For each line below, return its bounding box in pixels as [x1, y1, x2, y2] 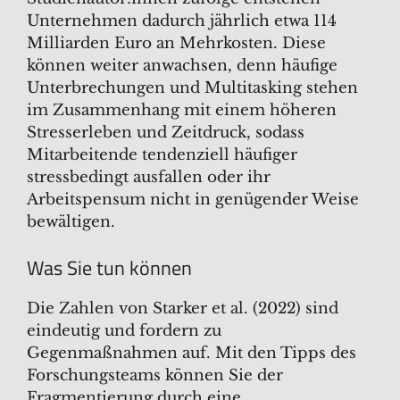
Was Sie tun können [27, 252, 192, 283]
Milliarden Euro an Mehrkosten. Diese [27, 34, 326, 54]
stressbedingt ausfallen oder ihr [27, 168, 271, 187]
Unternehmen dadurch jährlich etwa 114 [27, 12, 337, 31]
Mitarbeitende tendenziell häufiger [27, 146, 297, 165]
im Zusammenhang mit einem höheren [27, 101, 337, 121]
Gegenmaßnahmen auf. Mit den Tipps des [27, 343, 356, 362]
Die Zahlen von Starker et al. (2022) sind [27, 298, 338, 318]
